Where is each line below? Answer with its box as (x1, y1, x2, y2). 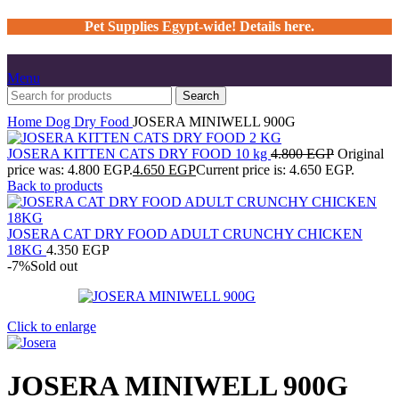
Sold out (30, 257, 77, 273)
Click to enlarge (7, 318, 96, 334)
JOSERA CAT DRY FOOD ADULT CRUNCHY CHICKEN (7, 225, 362, 241)
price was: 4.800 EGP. (7, 161, 133, 177)
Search (183, 88, 219, 102)
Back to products (7, 177, 102, 193)
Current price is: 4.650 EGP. (196, 161, 354, 177)
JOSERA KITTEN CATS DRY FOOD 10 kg (7, 145, 271, 161)
